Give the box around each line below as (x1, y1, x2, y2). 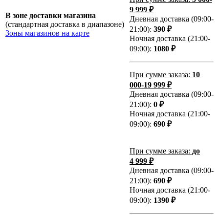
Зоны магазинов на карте (5, 29, 89, 38)
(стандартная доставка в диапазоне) (5, 20, 124, 29)
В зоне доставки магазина (5, 11, 96, 20)
